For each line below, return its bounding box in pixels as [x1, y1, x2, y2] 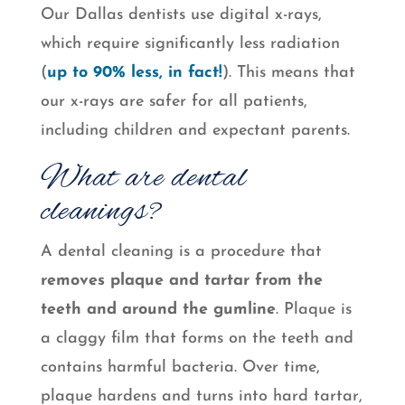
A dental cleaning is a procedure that [40, 243, 322, 261]
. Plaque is [275, 301, 352, 319]
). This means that [221, 64, 355, 82]
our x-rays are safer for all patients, [40, 93, 307, 111]
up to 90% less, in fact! [46, 64, 222, 82]
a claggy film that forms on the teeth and [40, 330, 353, 348]
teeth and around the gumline [40, 301, 276, 319]
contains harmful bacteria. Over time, [40, 359, 320, 377]
